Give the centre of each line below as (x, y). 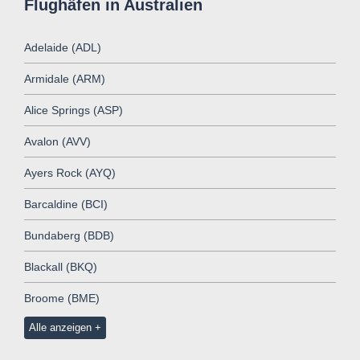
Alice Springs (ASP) (74, 110)
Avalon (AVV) (57, 141)
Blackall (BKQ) (61, 266)
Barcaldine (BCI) (66, 204)
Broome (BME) (62, 298)
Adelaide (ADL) (63, 47)
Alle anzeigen (60, 327)
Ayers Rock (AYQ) (70, 172)
